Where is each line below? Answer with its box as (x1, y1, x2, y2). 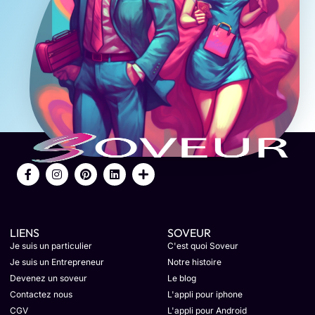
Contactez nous (10, 289, 72, 300)
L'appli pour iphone (167, 289, 243, 300)
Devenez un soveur (10, 273, 87, 284)
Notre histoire (167, 257, 221, 268)
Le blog (167, 273, 196, 284)
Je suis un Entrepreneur (10, 257, 104, 268)
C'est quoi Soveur (167, 240, 238, 252)
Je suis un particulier (10, 240, 92, 252)
